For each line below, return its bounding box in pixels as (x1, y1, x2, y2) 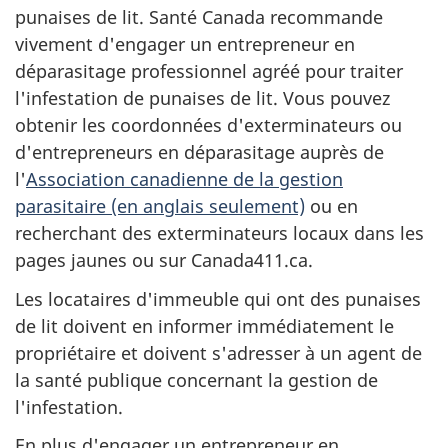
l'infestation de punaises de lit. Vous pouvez (15, 86, 390, 110)
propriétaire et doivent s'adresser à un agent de (15, 340, 422, 365)
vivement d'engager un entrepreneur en (15, 32, 355, 56)
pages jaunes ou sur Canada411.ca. (15, 248, 313, 272)
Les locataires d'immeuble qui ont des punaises (15, 286, 421, 311)
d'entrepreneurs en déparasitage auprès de (15, 140, 384, 164)
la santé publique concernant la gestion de (15, 367, 378, 392)
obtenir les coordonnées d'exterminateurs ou (15, 113, 402, 137)
